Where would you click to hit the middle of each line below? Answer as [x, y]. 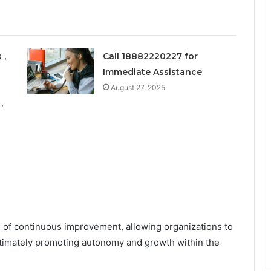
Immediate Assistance [152, 72]
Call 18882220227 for [150, 56]
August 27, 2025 [138, 87]
